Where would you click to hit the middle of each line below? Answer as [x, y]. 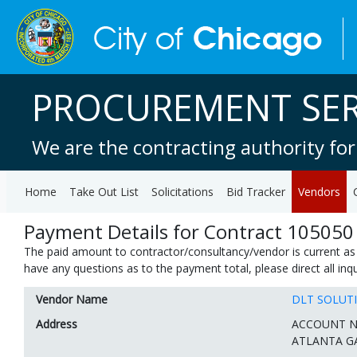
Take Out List [104, 192]
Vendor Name [72, 299]
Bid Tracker [256, 192]
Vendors [319, 192]
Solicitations [182, 192]
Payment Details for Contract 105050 [189, 231]
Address [57, 324]
